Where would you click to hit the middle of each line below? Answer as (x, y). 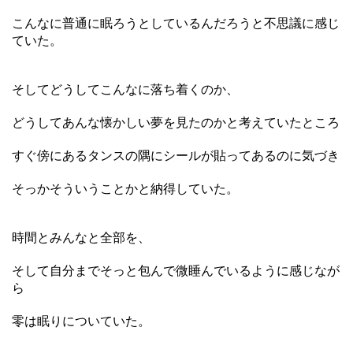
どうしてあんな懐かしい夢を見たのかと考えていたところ (176, 122)
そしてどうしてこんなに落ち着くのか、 (125, 89)
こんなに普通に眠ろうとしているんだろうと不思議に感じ (176, 23)
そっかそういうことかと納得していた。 (125, 188)
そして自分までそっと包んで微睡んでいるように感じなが (176, 270)
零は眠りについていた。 (81, 321)
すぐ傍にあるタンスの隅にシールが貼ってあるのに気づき (176, 155)
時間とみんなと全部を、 (81, 237)
